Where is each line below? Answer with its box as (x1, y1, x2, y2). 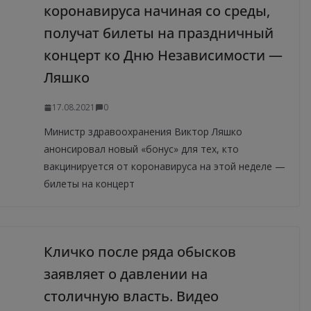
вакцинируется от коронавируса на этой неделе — (43, 160, 285, 174)
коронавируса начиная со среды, (43, 1, 270, 21)
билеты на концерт (43, 177, 135, 191)
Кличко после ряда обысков (43, 242, 236, 262)
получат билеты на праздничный (43, 24, 274, 43)
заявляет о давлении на (43, 264, 208, 284)
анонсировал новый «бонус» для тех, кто (43, 142, 239, 156)
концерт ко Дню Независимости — (43, 46, 283, 65)
